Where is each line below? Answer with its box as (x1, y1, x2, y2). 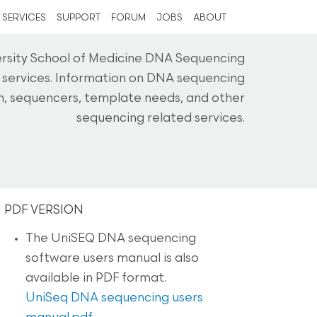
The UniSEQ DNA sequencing (25, 232, 196, 245)
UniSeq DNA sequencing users (25, 292, 203, 304)
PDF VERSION (4, 204, 83, 217)
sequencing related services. (76, 113, 245, 125)
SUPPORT (57, 13, 100, 23)
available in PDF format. (25, 272, 166, 284)
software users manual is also (25, 252, 199, 265)
